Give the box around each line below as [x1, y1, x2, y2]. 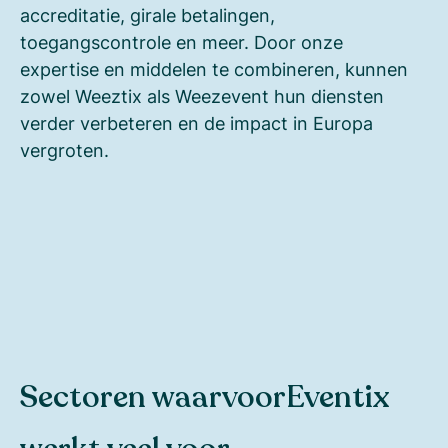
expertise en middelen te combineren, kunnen [20, 58, 408, 80]
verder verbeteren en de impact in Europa [20, 112, 373, 134]
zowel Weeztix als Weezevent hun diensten [20, 85, 384, 107]
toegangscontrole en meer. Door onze [20, 31, 343, 53]
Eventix [286, 376, 390, 418]
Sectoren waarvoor [20, 376, 286, 418]
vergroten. [20, 139, 109, 161]
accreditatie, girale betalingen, [20, 4, 275, 26]
